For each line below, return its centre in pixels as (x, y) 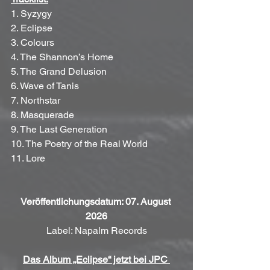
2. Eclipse (32, 28)
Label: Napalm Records (96, 231)
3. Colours (33, 43)
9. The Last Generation (59, 130)
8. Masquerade (42, 115)
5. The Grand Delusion (59, 72)
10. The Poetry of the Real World (79, 144)
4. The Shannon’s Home (62, 57)
